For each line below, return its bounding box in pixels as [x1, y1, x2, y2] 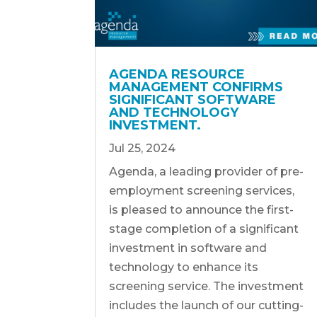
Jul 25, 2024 [109, 141, 176, 155]
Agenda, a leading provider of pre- [109, 164, 304, 178]
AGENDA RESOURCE [109, 66, 246, 82]
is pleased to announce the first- [109, 202, 294, 217]
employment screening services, [109, 183, 295, 197]
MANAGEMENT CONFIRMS [109, 79, 284, 95]
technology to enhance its [109, 260, 259, 274]
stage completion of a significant [109, 221, 299, 236]
